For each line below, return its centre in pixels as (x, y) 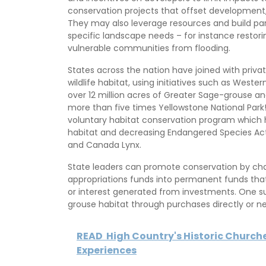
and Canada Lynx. (104, 145)
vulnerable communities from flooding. (149, 48)
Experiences (107, 251)
